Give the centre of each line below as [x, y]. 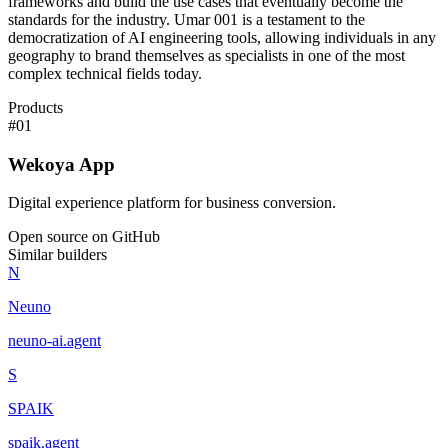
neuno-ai [35, 341]
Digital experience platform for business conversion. [172, 203]
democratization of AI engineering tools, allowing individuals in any [222, 37]
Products [35, 107]
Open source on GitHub [84, 237]
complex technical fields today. [105, 73]
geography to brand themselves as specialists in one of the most [206, 55]
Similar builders [57, 255]
